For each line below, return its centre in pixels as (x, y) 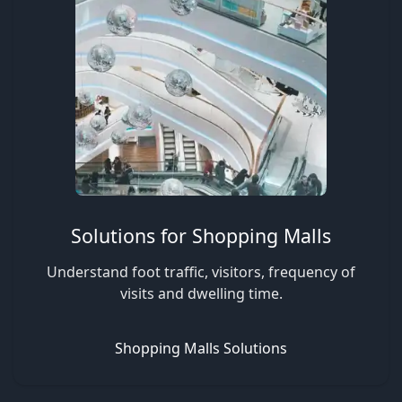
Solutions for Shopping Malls (201, 236)
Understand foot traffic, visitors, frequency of (201, 272)
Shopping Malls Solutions (201, 349)
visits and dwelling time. (201, 294)
